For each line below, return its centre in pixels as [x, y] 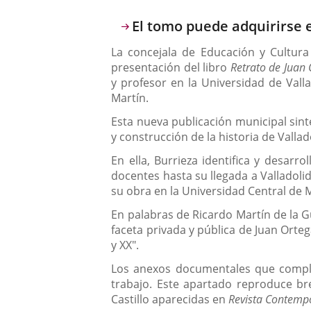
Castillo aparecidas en [170, 300]
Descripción [156, 27]
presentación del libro [171, 68]
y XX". [125, 245]
